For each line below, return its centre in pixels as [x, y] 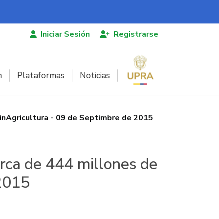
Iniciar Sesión [65, 34]
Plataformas [41, 75]
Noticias [95, 75]
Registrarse [136, 34]
